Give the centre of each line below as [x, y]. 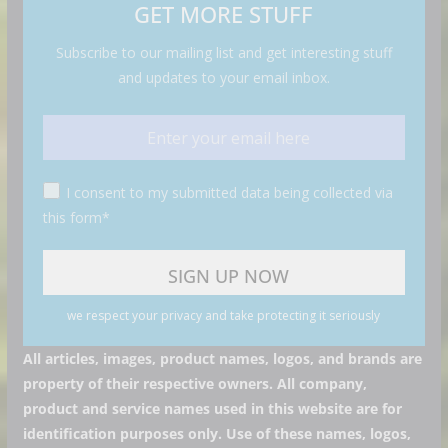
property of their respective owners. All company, [194, 383]
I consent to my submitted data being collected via [229, 192]
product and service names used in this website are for [212, 408]
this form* [76, 217]
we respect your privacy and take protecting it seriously [224, 315]
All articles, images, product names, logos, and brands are [222, 358]
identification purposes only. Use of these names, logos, [216, 433]
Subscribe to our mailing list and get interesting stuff [223, 52]
